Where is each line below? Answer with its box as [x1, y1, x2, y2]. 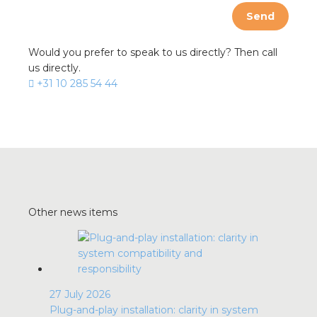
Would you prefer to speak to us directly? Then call [28, 46, 277, 59]
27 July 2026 [50, 288, 110, 301]
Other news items [28, 206, 117, 219]
